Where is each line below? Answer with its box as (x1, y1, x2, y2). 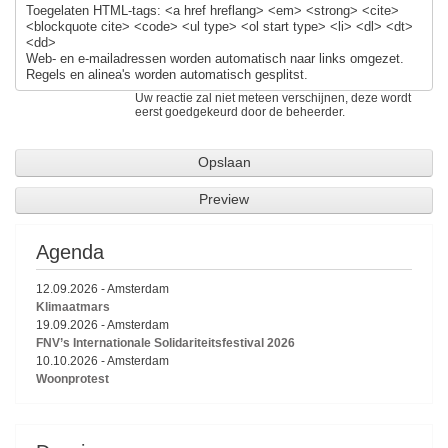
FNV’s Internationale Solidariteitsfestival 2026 (36, 336, 295, 351)
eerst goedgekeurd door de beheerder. (135, 105, 345, 119)
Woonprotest (36, 372, 109, 387)
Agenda (36, 241, 104, 264)
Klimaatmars (36, 300, 110, 315)
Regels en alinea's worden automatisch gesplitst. (25, 66, 308, 82)
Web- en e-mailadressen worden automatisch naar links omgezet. (25, 50, 404, 66)
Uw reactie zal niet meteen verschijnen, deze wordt (135, 91, 411, 105)
